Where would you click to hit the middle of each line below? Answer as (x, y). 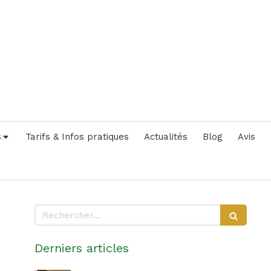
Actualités (165, 137)
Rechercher (60, 210)
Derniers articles (81, 248)
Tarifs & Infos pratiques (77, 137)
